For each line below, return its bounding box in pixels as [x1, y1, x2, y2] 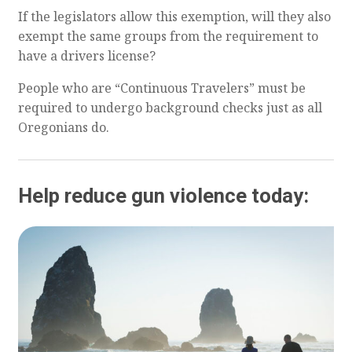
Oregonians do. [17, 118, 109, 136]
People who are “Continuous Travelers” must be [17, 79, 306, 97]
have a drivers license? [17, 46, 156, 64]
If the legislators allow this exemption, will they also [17, 7, 331, 25]
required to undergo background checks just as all [17, 98, 322, 116]
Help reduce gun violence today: [17, 184, 309, 208]
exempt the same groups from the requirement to [17, 27, 318, 45]
